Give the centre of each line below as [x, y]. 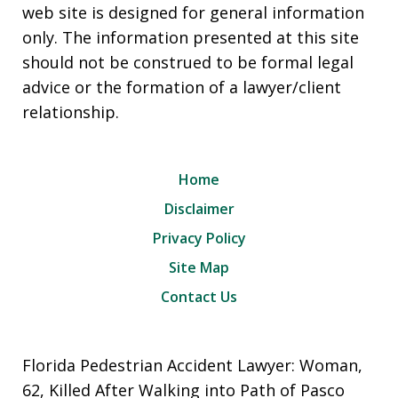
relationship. [71, 112]
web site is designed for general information [193, 13]
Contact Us [199, 297]
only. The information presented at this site [191, 38]
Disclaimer [199, 209]
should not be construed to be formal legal [188, 63]
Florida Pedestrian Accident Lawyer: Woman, [192, 366]
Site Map [199, 268]
